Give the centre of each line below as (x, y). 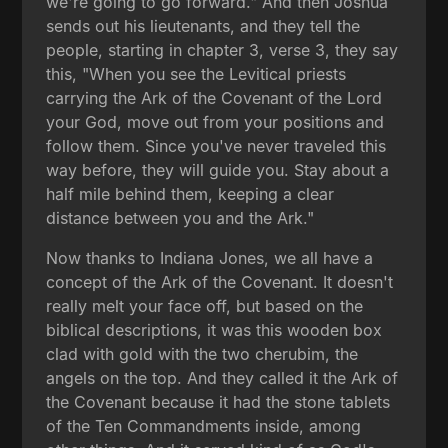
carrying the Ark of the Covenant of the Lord (214, 97)
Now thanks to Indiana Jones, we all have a (210, 257)
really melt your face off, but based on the (205, 305)
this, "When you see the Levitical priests (196, 73)
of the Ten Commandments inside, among (204, 425)
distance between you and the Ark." (180, 217)
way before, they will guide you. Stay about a (218, 169)
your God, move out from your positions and (215, 121)
